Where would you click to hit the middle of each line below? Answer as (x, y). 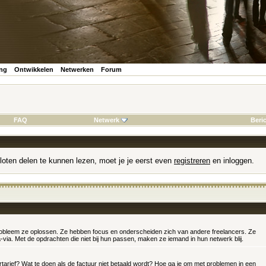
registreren (192, 161)
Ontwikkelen (34, 69)
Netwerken (77, 69)
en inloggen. (232, 161)
